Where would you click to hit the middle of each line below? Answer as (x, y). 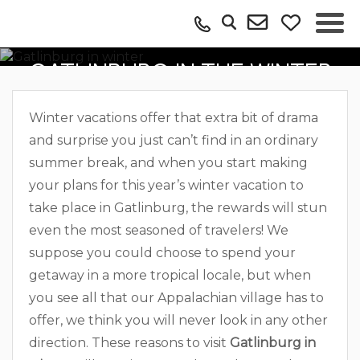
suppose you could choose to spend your (162, 252)
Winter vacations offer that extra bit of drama (174, 117)
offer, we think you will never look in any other (178, 320)
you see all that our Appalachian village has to (176, 297)
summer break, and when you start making (168, 162)
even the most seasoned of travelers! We (159, 230)
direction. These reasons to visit (129, 342)
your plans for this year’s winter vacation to (166, 185)
